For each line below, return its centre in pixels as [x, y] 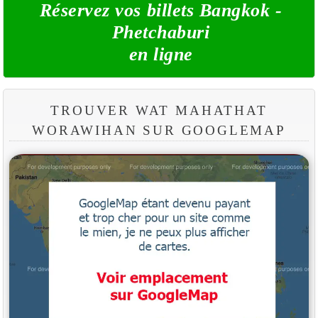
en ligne [161, 55]
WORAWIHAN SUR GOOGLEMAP [159, 131]
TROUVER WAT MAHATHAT [159, 111]
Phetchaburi [161, 33]
